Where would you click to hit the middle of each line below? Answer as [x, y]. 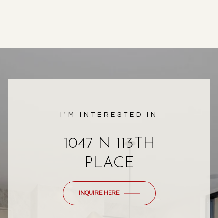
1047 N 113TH [109, 144]
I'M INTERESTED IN [109, 115]
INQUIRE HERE [99, 193]
